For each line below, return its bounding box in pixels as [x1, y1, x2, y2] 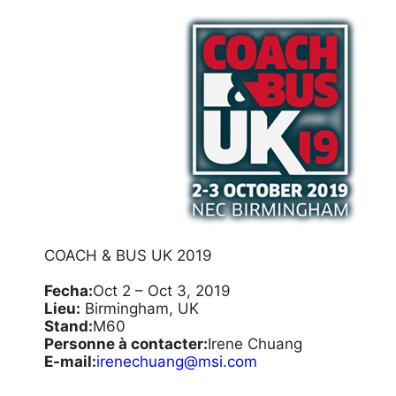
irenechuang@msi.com [96, 353, 257, 370]
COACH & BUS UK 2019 [44, 247, 212, 264]
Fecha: [44, 282, 93, 300]
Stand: [44, 317, 93, 335]
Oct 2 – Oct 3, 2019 [93, 282, 231, 300]
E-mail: [44, 353, 96, 370]
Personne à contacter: [44, 335, 208, 353]
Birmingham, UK [80, 300, 199, 317]
